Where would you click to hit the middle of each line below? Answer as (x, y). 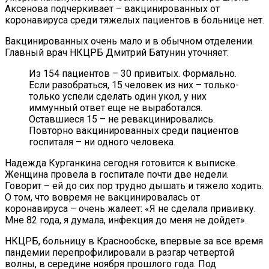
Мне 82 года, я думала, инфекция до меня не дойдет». (127, 220)
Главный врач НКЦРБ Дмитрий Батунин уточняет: (117, 53)
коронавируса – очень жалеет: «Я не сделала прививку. (130, 209)
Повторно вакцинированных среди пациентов (134, 131)
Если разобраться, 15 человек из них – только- (134, 85)
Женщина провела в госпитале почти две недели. (117, 175)
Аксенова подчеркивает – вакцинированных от (112, 9)
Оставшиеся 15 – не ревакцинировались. (122, 119)
